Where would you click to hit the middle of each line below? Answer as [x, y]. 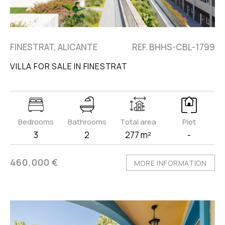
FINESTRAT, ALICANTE [54, 47]
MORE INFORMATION [170, 163]
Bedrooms [36, 122]
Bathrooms [87, 122]
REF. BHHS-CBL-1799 [173, 47]
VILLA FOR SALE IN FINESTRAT [69, 66]
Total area [138, 122]
